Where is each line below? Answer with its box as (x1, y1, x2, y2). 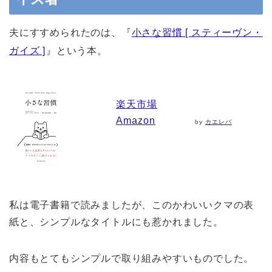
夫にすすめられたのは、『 (9, 27, 132, 38)
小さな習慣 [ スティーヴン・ (131, 27, 263, 38)
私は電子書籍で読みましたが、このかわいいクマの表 (9, 199, 254, 210)
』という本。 (46, 45, 107, 56)
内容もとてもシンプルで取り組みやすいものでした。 (9, 253, 254, 263)
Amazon (116, 115, 155, 126)
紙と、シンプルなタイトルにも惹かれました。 (9, 216, 223, 227)
